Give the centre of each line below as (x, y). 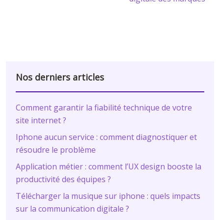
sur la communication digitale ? (72, 209)
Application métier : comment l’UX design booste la (109, 167)
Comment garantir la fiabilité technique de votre (104, 108)
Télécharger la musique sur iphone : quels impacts (108, 196)
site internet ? (41, 121)
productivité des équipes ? (63, 179)
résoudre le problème (56, 150)
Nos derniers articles (60, 77)
